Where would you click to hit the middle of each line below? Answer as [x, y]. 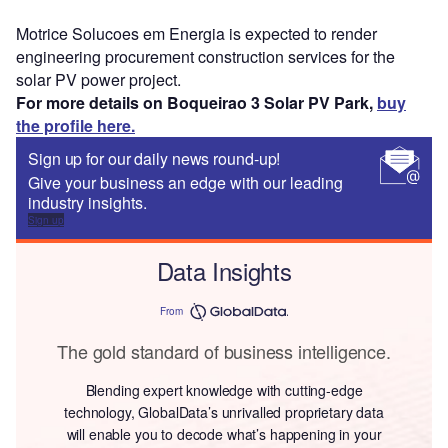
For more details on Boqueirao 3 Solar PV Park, [196, 102]
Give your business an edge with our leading [185, 182]
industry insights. [87, 202]
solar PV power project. [98, 79]
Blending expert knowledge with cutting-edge [224, 389]
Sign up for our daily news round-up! [154, 158]
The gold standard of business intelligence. [224, 350]
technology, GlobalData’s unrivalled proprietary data [224, 411]
